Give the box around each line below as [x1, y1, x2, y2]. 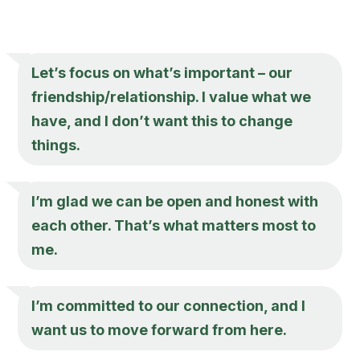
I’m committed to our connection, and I [31, 297, 306, 314]
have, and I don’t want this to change [31, 112, 293, 129]
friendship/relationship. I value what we [31, 88, 312, 105]
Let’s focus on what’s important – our [31, 63, 293, 81]
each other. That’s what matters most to [31, 216, 317, 234]
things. [31, 136, 81, 153]
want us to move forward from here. [31, 321, 288, 338]
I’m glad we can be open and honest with [31, 192, 319, 210]
